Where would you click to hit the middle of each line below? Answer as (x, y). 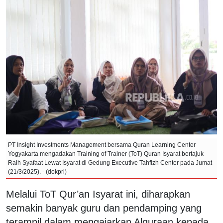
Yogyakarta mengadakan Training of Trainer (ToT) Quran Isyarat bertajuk (106, 154)
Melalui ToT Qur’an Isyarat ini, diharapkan (98, 194)
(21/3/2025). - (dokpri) (37, 171)
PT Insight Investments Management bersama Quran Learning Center (102, 145)
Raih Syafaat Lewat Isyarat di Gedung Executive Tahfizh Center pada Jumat (110, 163)
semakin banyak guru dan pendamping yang (104, 208)
